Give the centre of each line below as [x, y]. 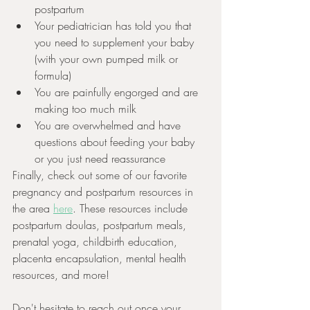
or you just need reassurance [102, 158]
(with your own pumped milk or [108, 59]
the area [33, 208]
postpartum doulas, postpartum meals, [101, 225]
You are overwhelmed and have [109, 125]
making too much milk [87, 109]
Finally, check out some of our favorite [101, 175]
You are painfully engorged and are [118, 92]
